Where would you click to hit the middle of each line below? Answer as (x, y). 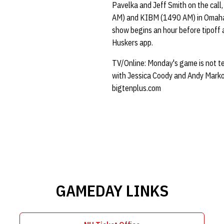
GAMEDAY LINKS (112, 190)
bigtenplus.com (136, 88)
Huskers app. (133, 42)
